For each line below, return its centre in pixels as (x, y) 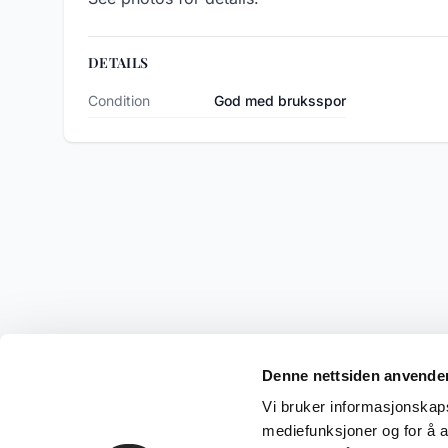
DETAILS (118, 63)
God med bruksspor (280, 101)
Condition (119, 101)
